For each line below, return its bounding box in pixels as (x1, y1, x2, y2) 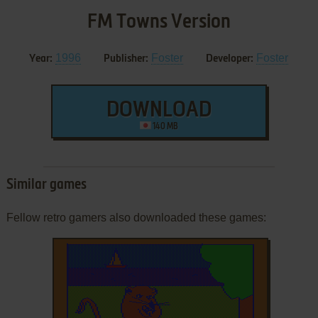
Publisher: (104, 53, 149, 65)
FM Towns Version (87, 11, 231, 32)
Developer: (206, 53, 254, 65)
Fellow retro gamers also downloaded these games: (6, 211, 266, 224)
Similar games (6, 177, 87, 192)
